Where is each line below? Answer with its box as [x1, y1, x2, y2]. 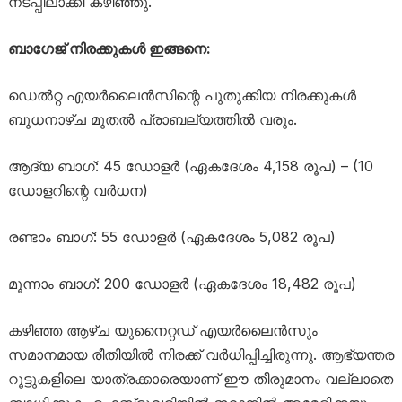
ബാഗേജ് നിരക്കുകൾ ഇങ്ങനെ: [7, 39, 211, 57]
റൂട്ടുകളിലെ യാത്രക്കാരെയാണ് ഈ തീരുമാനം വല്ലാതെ [7, 369, 393, 388]
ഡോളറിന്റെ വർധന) [7, 180, 148, 199]
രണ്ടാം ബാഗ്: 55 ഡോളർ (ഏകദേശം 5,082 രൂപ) [7, 227, 336, 246]
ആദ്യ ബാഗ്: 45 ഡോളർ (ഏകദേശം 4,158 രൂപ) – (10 [7, 156, 373, 175]
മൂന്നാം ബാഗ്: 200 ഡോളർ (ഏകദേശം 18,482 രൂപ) [7, 274, 356, 293]
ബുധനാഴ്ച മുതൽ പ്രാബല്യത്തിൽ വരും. [7, 109, 297, 128]
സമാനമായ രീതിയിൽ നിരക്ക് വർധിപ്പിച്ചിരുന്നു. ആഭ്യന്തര [7, 345, 394, 363]
